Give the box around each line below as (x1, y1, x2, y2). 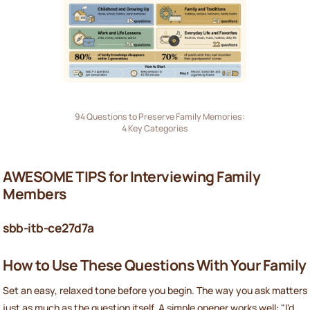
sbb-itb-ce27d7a (3, 219, 94, 236)
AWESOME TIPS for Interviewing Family (3, 166, 260, 186)
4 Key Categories (122, 122, 188, 135)
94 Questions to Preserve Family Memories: (65, 111, 245, 123)
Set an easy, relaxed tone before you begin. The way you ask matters (3, 283, 307, 297)
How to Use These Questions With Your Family (3, 255, 307, 275)
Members (3, 183, 66, 203)
